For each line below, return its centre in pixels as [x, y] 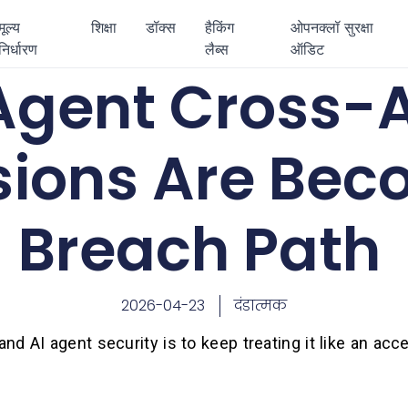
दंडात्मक [260, 306]
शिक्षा [104, 27]
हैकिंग [220, 27]
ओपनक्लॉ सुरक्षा [332, 27]
